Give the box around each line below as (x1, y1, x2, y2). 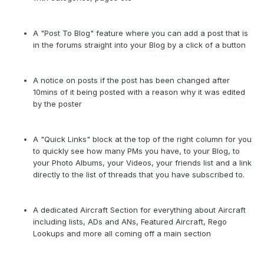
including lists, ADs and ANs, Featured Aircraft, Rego (33, 217, 227, 227)
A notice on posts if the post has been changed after (33, 75, 230, 85)
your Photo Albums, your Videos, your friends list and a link (33, 158, 252, 168)
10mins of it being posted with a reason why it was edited (33, 87, 245, 97)
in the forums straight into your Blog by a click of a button (33, 40, 246, 50)
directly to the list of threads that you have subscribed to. (33, 170, 245, 180)
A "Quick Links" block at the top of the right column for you (33, 134, 252, 144)
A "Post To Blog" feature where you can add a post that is (33, 28, 248, 38)
